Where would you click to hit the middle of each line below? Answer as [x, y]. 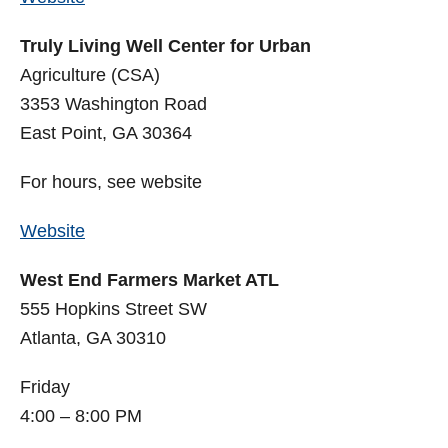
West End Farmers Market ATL [149, 280]
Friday [45, 387]
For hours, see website [111, 182]
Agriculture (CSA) [90, 75]
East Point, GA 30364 [106, 133]
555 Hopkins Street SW [113, 309]
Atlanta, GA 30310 [93, 338]
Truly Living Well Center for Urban [165, 46]
